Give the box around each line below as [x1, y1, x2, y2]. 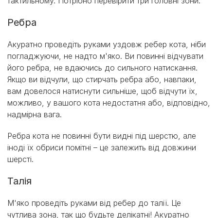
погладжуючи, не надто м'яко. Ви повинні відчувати [7, 51, 203, 61]
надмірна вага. [7, 109, 62, 120]
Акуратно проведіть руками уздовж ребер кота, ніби [7, 39, 206, 50]
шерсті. [7, 154, 34, 164]
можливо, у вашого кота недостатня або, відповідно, [7, 98, 210, 108]
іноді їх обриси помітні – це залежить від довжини [7, 143, 196, 153]
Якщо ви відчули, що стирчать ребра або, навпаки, [7, 74, 197, 85]
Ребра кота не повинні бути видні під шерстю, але [7, 131, 196, 141]
